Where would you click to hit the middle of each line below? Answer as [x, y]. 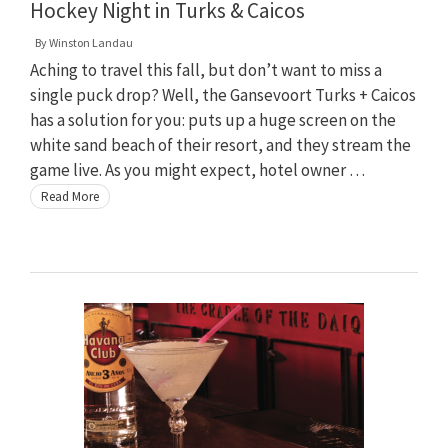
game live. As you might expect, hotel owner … [197, 169]
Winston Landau [91, 42]
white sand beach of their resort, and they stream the [220, 144]
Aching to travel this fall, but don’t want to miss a [206, 69]
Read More [70, 196]
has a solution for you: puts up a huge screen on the [213, 119]
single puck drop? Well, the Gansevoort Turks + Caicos [223, 94]
